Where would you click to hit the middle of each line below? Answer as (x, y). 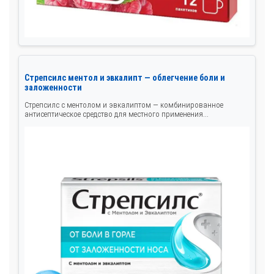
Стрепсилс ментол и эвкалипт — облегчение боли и (125, 77)
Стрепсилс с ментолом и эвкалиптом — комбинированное (124, 105)
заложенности (53, 87)
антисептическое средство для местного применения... (117, 114)
